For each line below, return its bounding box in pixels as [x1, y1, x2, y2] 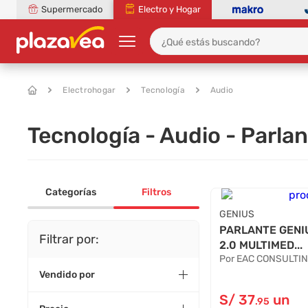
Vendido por [39, 269, 96, 280]
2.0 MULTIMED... [219, 239, 303, 252]
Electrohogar [63, 85, 116, 95]
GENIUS [219, 208, 255, 220]
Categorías [45, 186, 96, 198]
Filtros [142, 186, 172, 198]
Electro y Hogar [138, 4, 201, 14]
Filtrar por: [39, 232, 100, 247]
